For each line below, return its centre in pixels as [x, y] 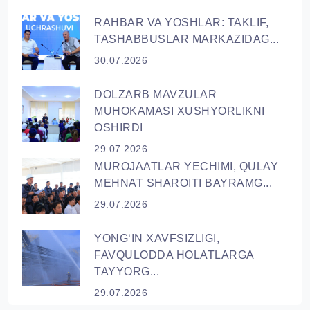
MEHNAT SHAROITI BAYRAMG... [183, 183]
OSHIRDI [119, 128]
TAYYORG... [127, 272]
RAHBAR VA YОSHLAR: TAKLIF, [181, 23]
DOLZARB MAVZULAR [155, 95]
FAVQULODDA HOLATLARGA [174, 255]
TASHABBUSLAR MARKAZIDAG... [186, 39]
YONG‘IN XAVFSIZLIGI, [157, 239]
